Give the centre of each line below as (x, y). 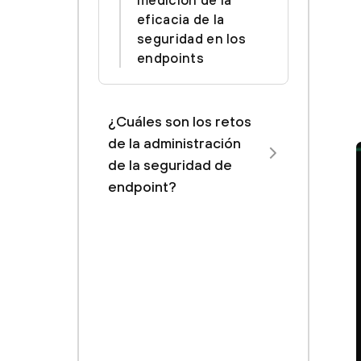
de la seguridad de (170, 165)
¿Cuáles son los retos (180, 121)
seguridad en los (192, 39)
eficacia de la (181, 19)
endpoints (170, 58)
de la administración (174, 143)
